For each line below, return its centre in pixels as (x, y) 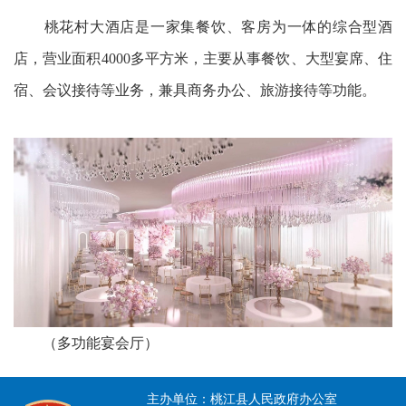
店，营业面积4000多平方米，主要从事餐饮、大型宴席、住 (203, 59)
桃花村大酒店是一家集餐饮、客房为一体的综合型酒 (203, 27)
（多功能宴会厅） (86, 343)
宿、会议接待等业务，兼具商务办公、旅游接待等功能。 (195, 91)
